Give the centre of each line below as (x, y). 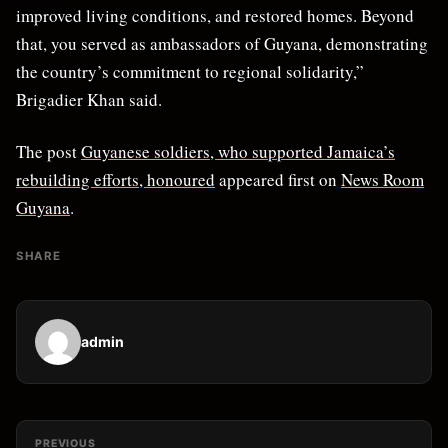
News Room (382, 179)
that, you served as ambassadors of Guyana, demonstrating (222, 43)
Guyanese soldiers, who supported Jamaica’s (238, 151)
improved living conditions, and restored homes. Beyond (215, 15)
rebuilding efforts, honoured (115, 179)
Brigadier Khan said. (89, 99)
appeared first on (278, 179)
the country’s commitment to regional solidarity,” (190, 71)
